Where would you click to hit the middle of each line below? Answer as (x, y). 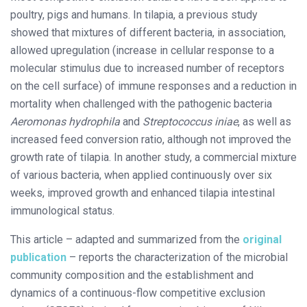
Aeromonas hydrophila (65, 121)
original (262, 239)
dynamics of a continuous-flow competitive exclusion (138, 293)
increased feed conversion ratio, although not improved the (151, 139)
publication (38, 257)
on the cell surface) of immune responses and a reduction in (153, 86)
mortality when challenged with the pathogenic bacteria (141, 103)
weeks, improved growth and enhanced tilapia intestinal (143, 193)
